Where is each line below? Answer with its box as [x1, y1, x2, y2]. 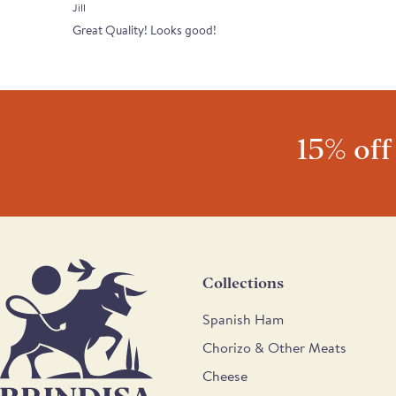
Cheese [202, 364, 247, 386]
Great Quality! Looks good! [72, 21, 217, 40]
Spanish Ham [202, 308, 284, 330]
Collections [202, 273, 284, 293]
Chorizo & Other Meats [202, 336, 346, 358]
